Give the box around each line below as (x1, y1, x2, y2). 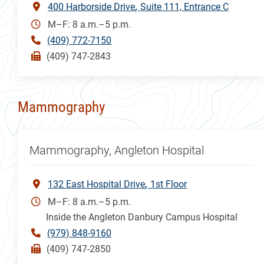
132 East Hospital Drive (48, 178, 146, 190)
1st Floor (150, 178, 187, 190)
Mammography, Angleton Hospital (29, 143, 204, 157)
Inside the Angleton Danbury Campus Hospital (46, 211, 238, 223)
